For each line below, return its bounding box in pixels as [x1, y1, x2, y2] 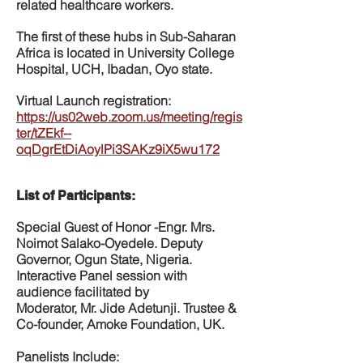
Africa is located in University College [16, 45, 234, 61]
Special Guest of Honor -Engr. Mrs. [16, 219, 215, 235]
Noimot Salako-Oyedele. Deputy [16, 235, 203, 251]
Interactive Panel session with [16, 267, 187, 284]
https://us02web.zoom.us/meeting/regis [16, 109, 242, 125]
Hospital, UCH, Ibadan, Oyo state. [16, 61, 216, 77]
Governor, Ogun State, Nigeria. [16, 251, 192, 267]
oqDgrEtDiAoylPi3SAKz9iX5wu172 [16, 141, 220, 157]
